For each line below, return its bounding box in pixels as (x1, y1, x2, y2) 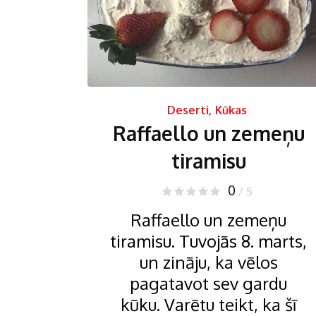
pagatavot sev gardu (130, 272, 287, 294)
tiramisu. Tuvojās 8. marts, (110, 229, 307, 252)
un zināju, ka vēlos (139, 250, 278, 273)
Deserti (166, 102, 209, 117)
